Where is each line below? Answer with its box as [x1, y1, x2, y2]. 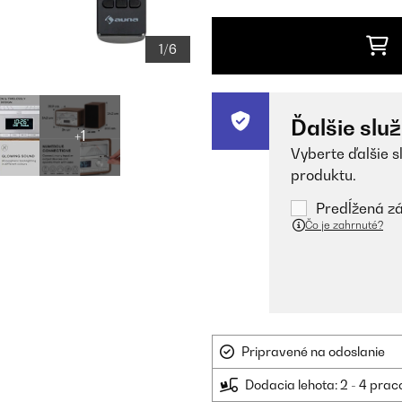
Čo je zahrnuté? [305, 218, 383, 232]
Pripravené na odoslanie [241, 344, 385, 359]
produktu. [291, 166, 356, 184]
